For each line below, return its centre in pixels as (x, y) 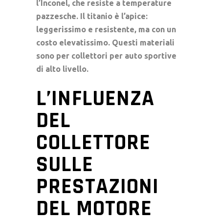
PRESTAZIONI (98, 186)
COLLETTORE (94, 142)
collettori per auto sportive (124, 55)
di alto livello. (62, 69)
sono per (54, 55)
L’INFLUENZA (96, 99)
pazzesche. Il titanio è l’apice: (92, 16)
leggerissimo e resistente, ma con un (106, 29)
